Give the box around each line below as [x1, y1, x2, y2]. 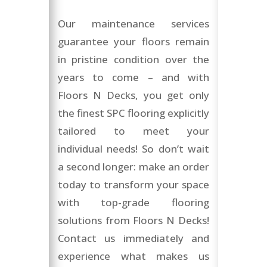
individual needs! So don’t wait [57, 142, 210, 156]
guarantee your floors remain [57, 35, 210, 49]
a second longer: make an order [57, 160, 210, 174]
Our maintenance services [57, 17, 210, 31]
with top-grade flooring [57, 195, 210, 210]
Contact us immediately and [57, 231, 210, 246]
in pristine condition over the [57, 52, 210, 67]
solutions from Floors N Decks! [57, 213, 210, 228]
